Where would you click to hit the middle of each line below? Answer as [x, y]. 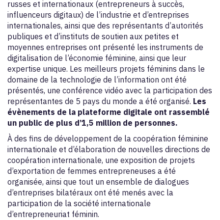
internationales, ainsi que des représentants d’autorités [105, 26]
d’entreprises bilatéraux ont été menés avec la [90, 192]
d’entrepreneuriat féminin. [53, 214]
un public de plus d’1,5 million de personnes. [93, 123]
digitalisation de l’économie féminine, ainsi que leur [97, 58]
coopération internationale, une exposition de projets [101, 160]
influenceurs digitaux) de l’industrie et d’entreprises [98, 15]
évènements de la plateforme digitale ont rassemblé [109, 112]
